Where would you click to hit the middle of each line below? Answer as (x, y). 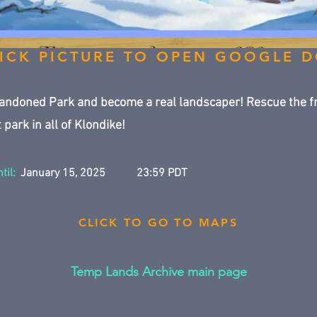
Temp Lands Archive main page (158, 272)
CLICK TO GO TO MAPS (158, 222)
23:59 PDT (162, 173)
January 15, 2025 (63, 173)
